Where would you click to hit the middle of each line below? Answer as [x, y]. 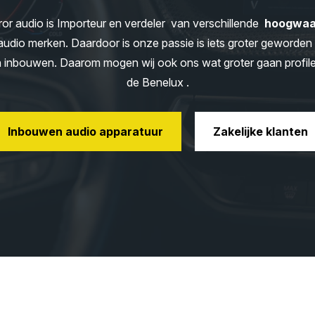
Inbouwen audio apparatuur [85, 131]
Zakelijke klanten [260, 131]
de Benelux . [157, 82]
